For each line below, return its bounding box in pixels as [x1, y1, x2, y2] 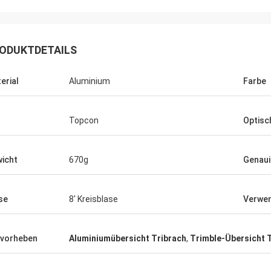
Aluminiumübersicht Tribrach [69, 233, 186, 243]
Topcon [69, 116, 99, 125]
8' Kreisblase [69, 194, 118, 204]
